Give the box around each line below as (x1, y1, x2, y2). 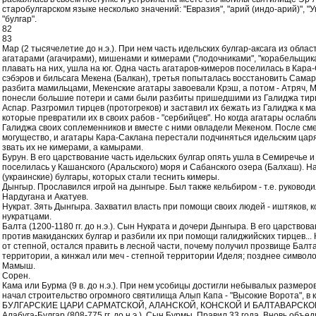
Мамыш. (2, 261, 35, 271)
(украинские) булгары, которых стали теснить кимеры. (2, 172, 219, 182)
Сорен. (2, 271, 30, 281)
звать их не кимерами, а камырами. (2, 142, 143, 152)
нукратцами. (2, 212, 51, 221)
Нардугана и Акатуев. (2, 192, 88, 202)
